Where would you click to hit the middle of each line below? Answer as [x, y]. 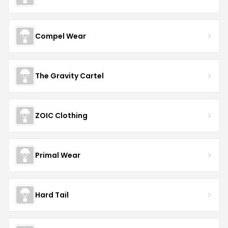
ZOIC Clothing [61, 115]
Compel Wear [61, 36]
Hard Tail [52, 195]
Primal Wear [58, 155]
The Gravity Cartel [69, 76]
